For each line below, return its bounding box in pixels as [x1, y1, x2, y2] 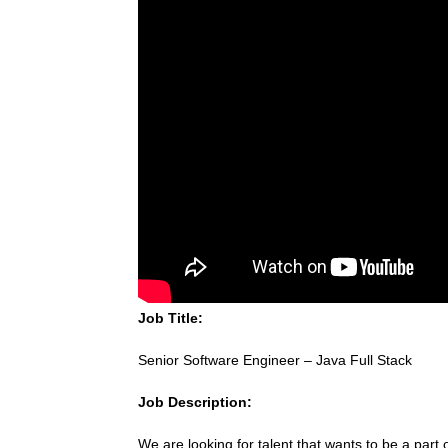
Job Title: [138, 310, 203, 327]
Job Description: [138, 394, 252, 411]
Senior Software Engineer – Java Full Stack [138, 352, 412, 369]
